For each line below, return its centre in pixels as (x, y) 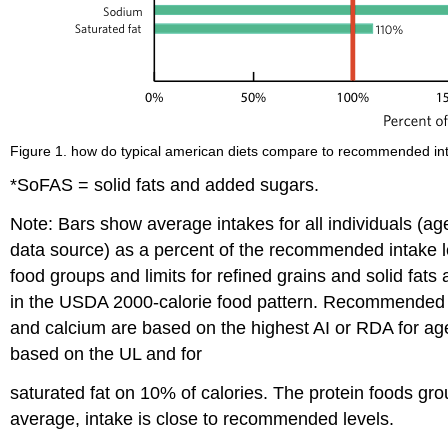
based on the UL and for (106, 354)
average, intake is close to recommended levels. (202, 418)
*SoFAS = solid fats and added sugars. (165, 185)
